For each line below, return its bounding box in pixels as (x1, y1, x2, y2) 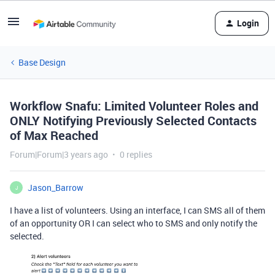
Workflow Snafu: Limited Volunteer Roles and (10, 98, 258, 114)
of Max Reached (10, 127, 98, 144)
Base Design (18, 56, 66, 68)
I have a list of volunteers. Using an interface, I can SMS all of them (10, 204, 265, 216)
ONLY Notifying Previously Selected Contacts (10, 112, 257, 129)
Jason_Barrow (28, 182, 83, 193)
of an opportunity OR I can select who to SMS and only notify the (10, 217, 257, 229)
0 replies (120, 149, 152, 160)
